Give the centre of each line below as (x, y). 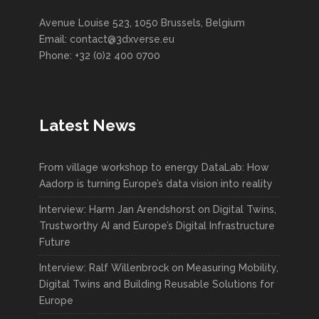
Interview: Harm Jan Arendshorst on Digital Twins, (158, 209)
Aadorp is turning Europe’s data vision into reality (156, 183)
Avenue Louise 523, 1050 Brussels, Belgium (142, 22)
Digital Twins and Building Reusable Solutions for (157, 284)
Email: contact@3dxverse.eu (107, 39)
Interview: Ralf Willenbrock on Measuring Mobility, (159, 267)
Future (55, 242)
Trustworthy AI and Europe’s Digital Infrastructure (157, 225)
